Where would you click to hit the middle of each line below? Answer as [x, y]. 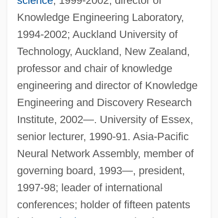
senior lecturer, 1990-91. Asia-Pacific [103, 136]
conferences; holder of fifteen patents [103, 204]
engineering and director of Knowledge [107, 85]
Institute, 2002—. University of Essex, [105, 119]
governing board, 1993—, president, [101, 170]
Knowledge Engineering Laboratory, [100, 17]
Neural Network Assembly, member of [105, 153]
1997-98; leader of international [90, 187]
